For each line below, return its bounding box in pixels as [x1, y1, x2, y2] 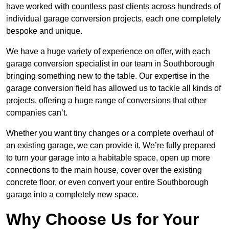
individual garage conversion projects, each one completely [6, 14, 221, 24]
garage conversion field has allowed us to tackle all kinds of [6, 84, 221, 93]
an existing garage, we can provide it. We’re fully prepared [6, 141, 216, 150]
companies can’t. [6, 108, 67, 118]
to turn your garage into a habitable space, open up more [6, 153, 210, 163]
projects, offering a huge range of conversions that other [6, 96, 207, 105]
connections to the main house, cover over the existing [6, 166, 202, 175]
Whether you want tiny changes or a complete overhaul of [6, 129, 213, 138]
